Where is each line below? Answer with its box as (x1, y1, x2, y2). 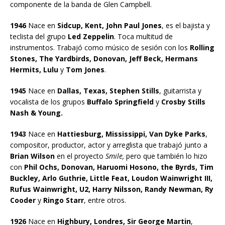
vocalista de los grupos (10, 96, 85, 106)
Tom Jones (66, 64, 104, 74)
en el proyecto (55, 151, 105, 161)
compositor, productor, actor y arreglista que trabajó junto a (10, 140, 207, 150)
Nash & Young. (10, 107, 63, 118)
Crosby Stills (161, 96, 205, 106)
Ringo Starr (43, 195, 84, 205)
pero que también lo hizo (124, 151, 207, 161)
